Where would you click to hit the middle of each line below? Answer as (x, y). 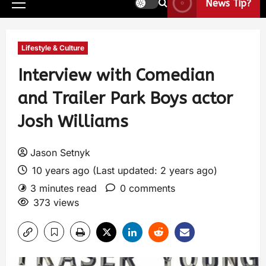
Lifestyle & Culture (53, 48)
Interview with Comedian (116, 75)
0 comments (148, 188)
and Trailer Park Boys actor (125, 98)
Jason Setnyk (60, 153)
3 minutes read (64, 188)
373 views (56, 202)
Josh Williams (73, 121)
